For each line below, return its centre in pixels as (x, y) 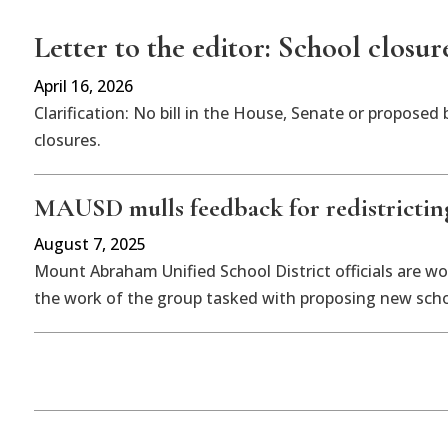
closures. (67, 139)
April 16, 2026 (83, 85)
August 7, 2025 (89, 243)
